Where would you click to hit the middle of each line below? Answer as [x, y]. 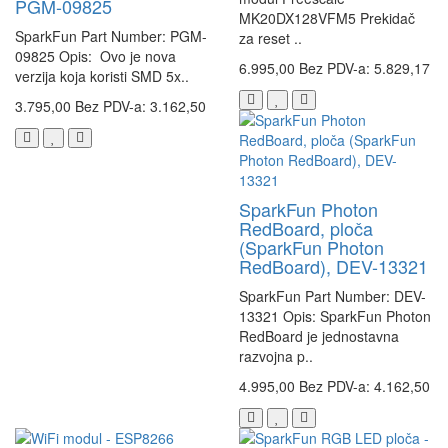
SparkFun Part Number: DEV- [332, 296]
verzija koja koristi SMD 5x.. [102, 76]
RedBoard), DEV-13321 [333, 266]
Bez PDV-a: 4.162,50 [364, 386]
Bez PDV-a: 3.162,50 [140, 106]
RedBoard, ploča [306, 228]
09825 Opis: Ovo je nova [95, 56]
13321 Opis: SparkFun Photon [335, 316]
